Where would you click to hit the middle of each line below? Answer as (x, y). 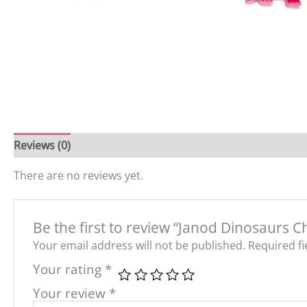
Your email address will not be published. (139, 245)
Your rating (69, 269)
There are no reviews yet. (78, 175)
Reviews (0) (42, 145)
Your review (71, 293)
